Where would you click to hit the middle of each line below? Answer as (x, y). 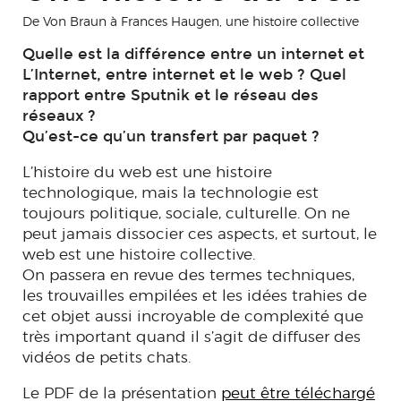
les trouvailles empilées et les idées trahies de (195, 295)
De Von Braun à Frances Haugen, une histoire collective (191, 21)
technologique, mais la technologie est (171, 192)
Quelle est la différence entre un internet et (193, 54)
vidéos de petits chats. (107, 357)
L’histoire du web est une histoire (147, 171)
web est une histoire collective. (139, 254)
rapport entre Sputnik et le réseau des (171, 95)
